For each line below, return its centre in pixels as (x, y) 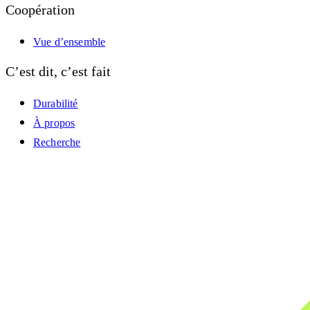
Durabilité (56, 104)
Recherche (57, 143)
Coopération (40, 10)
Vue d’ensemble (70, 42)
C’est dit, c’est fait (58, 72)
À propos (54, 123)
